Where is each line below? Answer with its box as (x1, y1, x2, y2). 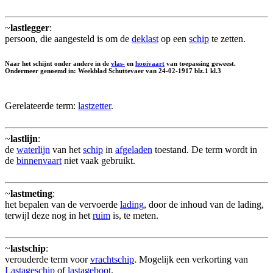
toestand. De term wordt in (152, 144, 257, 155)
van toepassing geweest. (165, 59, 236, 67)
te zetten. (209, 33, 246, 44)
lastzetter (78, 100, 111, 111)
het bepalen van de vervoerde (5, 199, 120, 210)
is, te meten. (110, 210, 158, 221)
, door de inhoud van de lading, (144, 199, 264, 210)
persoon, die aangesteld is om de (5, 33, 132, 44)
